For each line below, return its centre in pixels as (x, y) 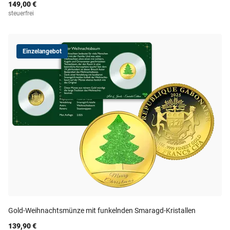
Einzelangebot (42, 51)
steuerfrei (21, 13)
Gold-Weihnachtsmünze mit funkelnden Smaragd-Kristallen (102, 210)
